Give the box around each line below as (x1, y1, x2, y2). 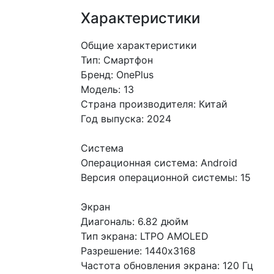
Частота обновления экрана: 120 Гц (81, 259, 253, 272)
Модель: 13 (81, 83, 134, 95)
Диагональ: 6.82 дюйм (81, 215, 188, 228)
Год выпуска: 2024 (81, 113, 171, 125)
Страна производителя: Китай (81, 98, 228, 110)
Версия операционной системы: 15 (81, 171, 251, 183)
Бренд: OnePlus (81, 68, 154, 81)
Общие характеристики (81, 39, 197, 51)
